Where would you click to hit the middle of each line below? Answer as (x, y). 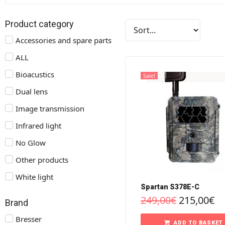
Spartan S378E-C (170, 187)
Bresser (29, 219)
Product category (39, 24)
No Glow (31, 143)
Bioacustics (35, 74)
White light (34, 177)
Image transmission (50, 108)
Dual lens (32, 91)
